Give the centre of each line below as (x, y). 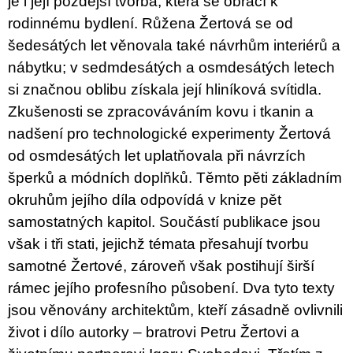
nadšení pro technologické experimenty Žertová (169, 134)
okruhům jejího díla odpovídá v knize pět (145, 200)
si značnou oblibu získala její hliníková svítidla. (165, 90)
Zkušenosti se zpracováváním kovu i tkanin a (161, 112)
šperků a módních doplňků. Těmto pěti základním (175, 178)
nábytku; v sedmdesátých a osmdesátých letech (171, 68)
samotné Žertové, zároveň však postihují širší (161, 266)
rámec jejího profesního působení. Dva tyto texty (171, 288)
